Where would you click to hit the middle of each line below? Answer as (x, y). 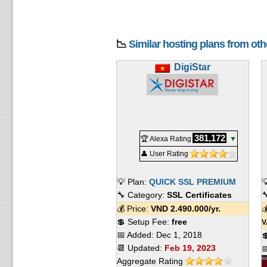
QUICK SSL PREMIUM (192, 182)
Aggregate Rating (151, 261)
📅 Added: (136, 235)
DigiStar (192, 67)
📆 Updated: (140, 248)
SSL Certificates (199, 195)
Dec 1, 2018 (179, 235)
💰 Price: (133, 209)
